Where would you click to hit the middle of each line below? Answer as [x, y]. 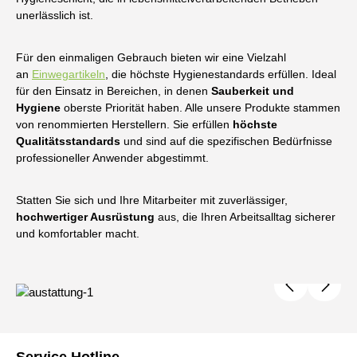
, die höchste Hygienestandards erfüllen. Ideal [221, 74]
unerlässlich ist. [56, 15]
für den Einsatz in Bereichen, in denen [114, 91]
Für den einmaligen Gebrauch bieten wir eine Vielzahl [151, 57]
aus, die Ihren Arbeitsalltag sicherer [245, 217]
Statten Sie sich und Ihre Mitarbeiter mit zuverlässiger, [152, 200]
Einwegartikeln [69, 74]
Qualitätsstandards [68, 141]
